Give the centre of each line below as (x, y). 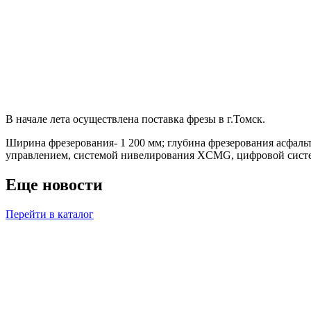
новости (73, 184)
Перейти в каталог (50, 214)
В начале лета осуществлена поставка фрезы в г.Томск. (135, 119)
